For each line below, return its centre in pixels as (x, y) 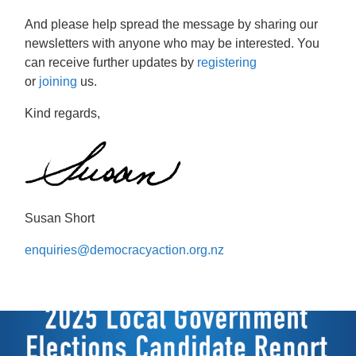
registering (227, 63)
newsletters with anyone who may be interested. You (172, 44)
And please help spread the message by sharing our (172, 25)
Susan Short (60, 218)
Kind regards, (63, 114)
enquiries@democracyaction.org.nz (125, 250)
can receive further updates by (111, 63)
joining (58, 82)
